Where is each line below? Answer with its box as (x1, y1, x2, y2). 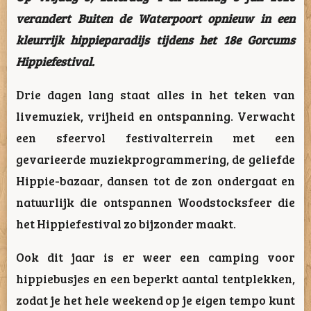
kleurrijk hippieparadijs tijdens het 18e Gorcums (16, 31, 295, 48)
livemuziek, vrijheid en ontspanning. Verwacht (16, 108, 295, 125)
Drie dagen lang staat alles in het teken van (16, 86, 295, 103)
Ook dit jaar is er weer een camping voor (16, 249, 295, 266)
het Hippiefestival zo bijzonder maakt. (16, 215, 236, 233)
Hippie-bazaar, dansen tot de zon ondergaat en (16, 172, 295, 190)
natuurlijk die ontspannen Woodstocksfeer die (16, 194, 295, 211)
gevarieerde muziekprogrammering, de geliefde (16, 151, 295, 168)
